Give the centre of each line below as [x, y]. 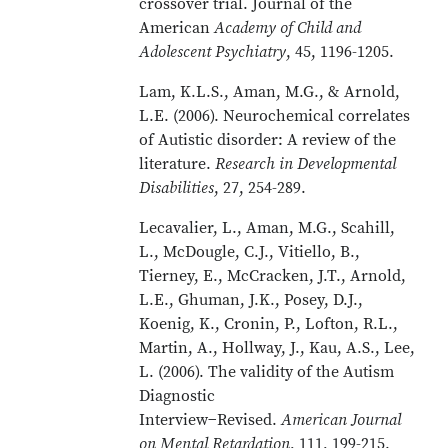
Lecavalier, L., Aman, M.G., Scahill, [267, 228]
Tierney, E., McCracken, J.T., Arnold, [273, 276]
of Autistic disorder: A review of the [268, 140]
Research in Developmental [306, 164]
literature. [177, 164]
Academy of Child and [288, 28]
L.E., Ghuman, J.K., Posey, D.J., [251, 300]
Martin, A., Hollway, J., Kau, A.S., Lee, [277, 348]
